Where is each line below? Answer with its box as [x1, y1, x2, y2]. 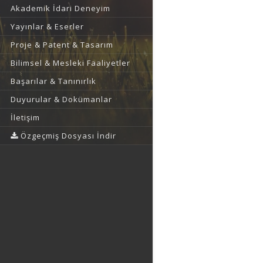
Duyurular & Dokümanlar [11, 94, 112, 105]
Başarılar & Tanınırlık [11, 76, 96, 87]
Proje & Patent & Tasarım [11, 39, 113, 50]
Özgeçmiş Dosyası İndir [18, 130, 116, 141]
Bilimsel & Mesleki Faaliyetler [11, 58, 130, 69]
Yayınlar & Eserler [11, 21, 84, 32]
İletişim [11, 112, 40, 123]
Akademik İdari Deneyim [11, 3, 110, 14]
